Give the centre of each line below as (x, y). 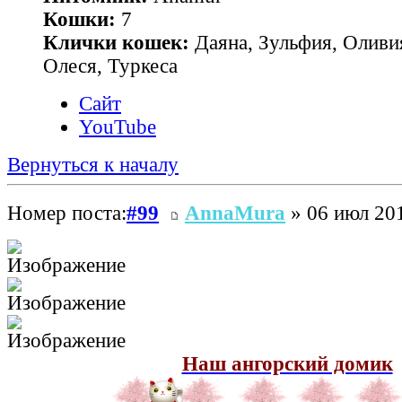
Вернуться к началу (93, 164)
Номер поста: (67, 214)
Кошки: (79, 19)
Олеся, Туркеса (110, 66)
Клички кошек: (116, 42)
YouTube (118, 127)
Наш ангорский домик (287, 364)
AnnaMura (235, 214)
